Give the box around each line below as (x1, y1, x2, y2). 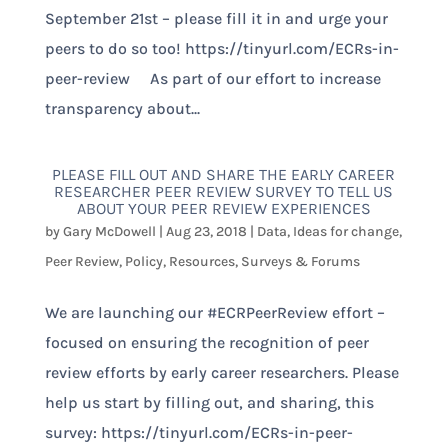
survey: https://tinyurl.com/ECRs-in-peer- (44, 422, 353, 442)
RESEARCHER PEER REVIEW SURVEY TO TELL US (54, 181, 394, 201)
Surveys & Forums (240, 252, 360, 270)
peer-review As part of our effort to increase (44, 68, 381, 88)
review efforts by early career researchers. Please (44, 362, 399, 382)
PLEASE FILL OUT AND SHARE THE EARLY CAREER (52, 164, 396, 184)
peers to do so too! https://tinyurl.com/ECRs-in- (44, 38, 399, 58)
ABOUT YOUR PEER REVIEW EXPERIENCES (76, 198, 371, 218)
